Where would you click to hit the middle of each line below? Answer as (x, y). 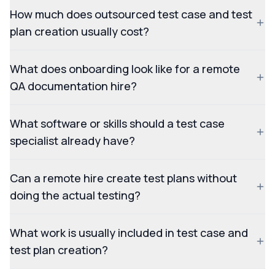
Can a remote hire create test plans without (123, 178)
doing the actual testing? (75, 196)
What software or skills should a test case (117, 124)
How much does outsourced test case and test (131, 14)
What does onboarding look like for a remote (125, 69)
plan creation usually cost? (79, 32)
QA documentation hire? (73, 86)
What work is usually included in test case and (129, 233)
